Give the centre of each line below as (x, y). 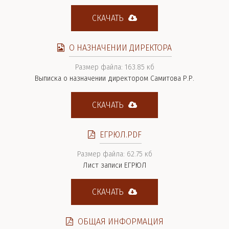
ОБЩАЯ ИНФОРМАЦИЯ (120, 222)
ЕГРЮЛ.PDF (120, 135)
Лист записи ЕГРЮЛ (114, 165)
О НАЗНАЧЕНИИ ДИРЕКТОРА (120, 48)
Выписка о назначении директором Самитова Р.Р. (114, 78)
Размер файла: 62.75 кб (114, 154)
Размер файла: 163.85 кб (114, 67)
